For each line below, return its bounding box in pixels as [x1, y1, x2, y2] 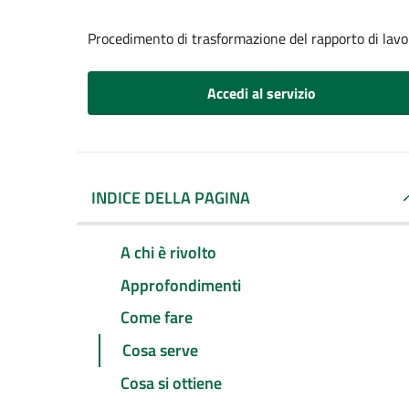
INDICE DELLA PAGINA [91, 185, 250, 210]
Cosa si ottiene [121, 371, 222, 396]
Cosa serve [122, 338, 198, 363]
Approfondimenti [121, 272, 241, 298]
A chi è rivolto [121, 239, 216, 265]
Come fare [121, 305, 193, 330]
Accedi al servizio [206, 82, 316, 104]
